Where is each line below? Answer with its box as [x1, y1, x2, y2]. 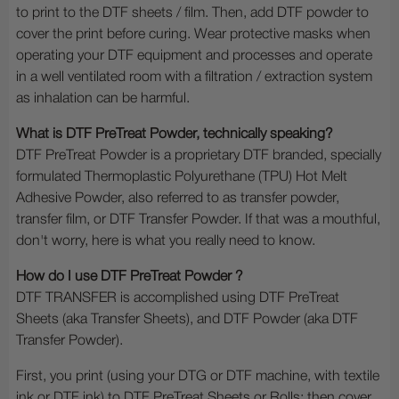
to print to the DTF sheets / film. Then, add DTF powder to [16, 6, 369, 20]
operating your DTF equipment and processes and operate [16, 49, 372, 62]
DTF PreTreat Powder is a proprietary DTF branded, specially [16, 149, 381, 162]
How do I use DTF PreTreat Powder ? [16, 270, 243, 283]
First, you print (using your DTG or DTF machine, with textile [16, 370, 379, 383]
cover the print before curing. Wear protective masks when [16, 28, 370, 41]
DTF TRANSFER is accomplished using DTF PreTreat [16, 291, 339, 305]
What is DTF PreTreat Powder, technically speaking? [16, 127, 333, 141]
